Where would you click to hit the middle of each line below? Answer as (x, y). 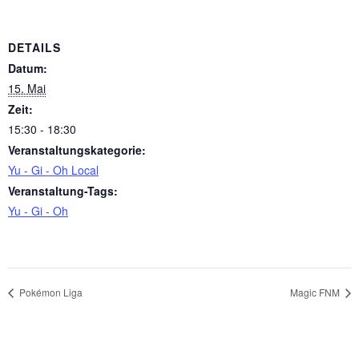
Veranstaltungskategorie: (77, 150)
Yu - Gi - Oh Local (53, 170)
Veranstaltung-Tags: (63, 191)
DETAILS (34, 48)
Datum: (28, 69)
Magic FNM (316, 292)
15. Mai (27, 89)
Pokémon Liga (50, 292)
